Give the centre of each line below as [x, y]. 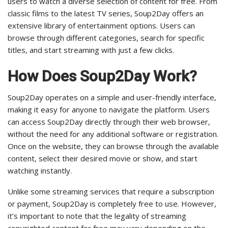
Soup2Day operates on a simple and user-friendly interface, [112, 97]
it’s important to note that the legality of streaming [97, 216]
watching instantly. [40, 171]
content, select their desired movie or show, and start [103, 159]
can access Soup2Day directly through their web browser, [109, 122]
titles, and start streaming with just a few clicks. [91, 50]
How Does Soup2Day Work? [102, 76]
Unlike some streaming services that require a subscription [111, 192]
